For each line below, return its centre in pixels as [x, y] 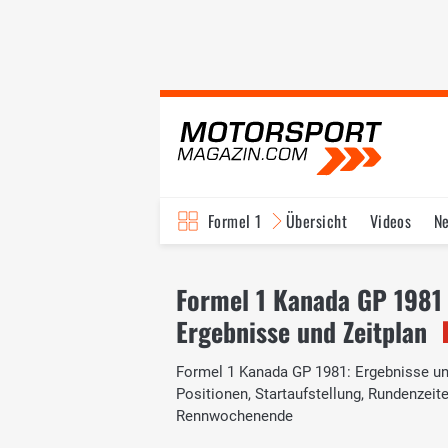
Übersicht [316, 221]
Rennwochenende [234, 415]
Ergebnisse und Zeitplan [301, 331]
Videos [390, 221]
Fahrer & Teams [357, 267]
